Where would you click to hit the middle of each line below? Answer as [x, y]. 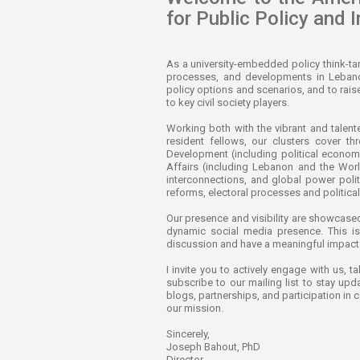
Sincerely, [188, 333]
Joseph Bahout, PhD [213, 346]
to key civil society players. [228, 102]
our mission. [195, 308]
